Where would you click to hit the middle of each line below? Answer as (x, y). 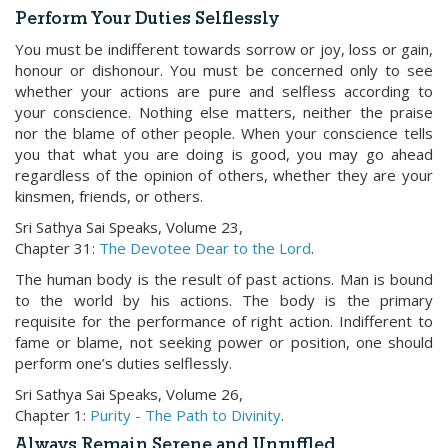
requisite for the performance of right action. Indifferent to (224, 321)
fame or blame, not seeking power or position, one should (224, 342)
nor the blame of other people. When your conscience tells (224, 133)
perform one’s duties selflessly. (123, 363)
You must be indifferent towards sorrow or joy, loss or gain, (224, 49)
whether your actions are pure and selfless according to (224, 91)
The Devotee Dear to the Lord (205, 248)
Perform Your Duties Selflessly (147, 19)
